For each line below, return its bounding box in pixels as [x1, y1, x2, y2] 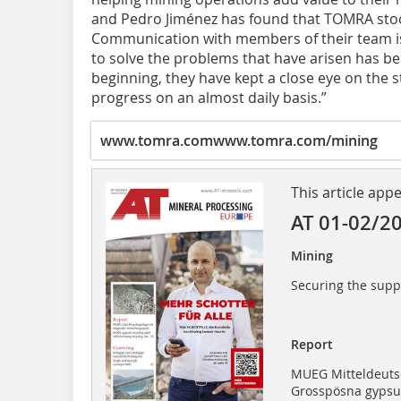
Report [290, 335, 333, 353]
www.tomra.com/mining [213, 130, 378, 150]
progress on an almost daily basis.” [91, 87, 327, 107]
